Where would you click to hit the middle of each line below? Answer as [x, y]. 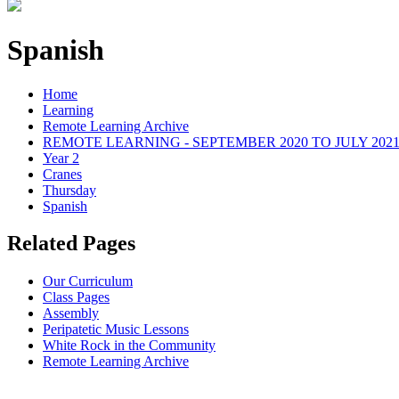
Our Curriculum [88, 281]
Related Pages [71, 244]
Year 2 [61, 158]
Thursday [69, 190]
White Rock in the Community [129, 346]
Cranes [62, 174]
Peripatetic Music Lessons [116, 330]
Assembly [71, 313]
